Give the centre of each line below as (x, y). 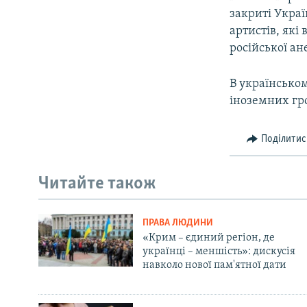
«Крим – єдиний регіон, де (208, 237)
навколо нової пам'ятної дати (214, 265)
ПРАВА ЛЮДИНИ (177, 223)
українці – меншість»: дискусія (219, 251)
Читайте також (97, 184)
